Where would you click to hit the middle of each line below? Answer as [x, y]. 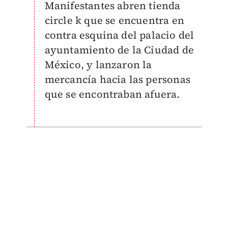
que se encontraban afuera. [112, 94]
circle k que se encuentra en [115, 20]
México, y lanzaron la [98, 64]
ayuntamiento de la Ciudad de [119, 50]
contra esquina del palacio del [119, 35]
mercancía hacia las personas [118, 79]
